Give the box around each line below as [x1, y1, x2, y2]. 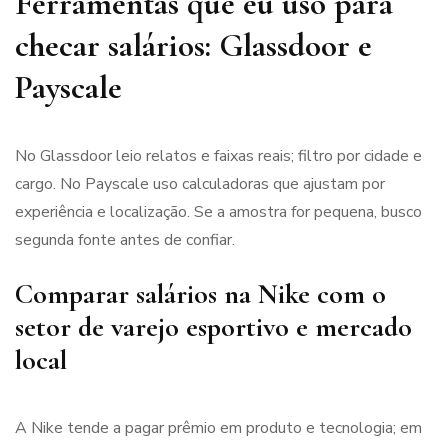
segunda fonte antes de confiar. [15, 228, 235, 251]
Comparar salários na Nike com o [15, 276, 386, 311]
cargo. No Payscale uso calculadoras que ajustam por [15, 172, 385, 195]
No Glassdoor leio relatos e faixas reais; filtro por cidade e [15, 144, 422, 167]
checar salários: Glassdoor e [15, 25, 372, 65]
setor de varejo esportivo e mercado [15, 309, 412, 344]
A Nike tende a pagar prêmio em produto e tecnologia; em [15, 416, 422, 439]
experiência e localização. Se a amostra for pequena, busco [15, 200, 422, 223]
